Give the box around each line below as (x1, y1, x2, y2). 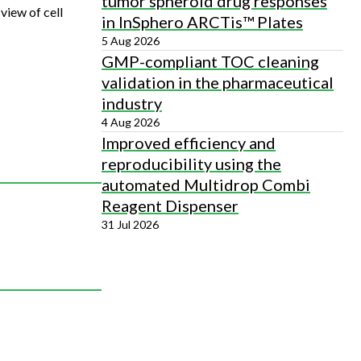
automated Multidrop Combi (102, 175, 310, 194)
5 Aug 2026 (102, 34, 160, 48)
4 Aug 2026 (102, 115, 160, 129)
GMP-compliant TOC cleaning (102, 52, 319, 71)
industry (102, 93, 162, 113)
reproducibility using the (102, 154, 281, 173)
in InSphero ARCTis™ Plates (102, 12, 303, 31)
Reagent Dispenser (102, 196, 239, 215)
